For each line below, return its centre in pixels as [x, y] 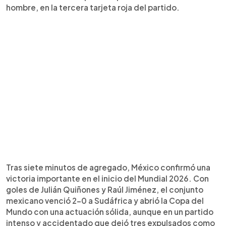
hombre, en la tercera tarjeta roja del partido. [93, 7]
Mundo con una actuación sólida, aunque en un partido [110, 212]
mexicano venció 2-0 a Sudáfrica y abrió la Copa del [105, 201]
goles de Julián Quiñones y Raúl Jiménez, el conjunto [105, 189]
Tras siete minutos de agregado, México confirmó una [108, 167]
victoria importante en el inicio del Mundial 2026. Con [107, 178]
